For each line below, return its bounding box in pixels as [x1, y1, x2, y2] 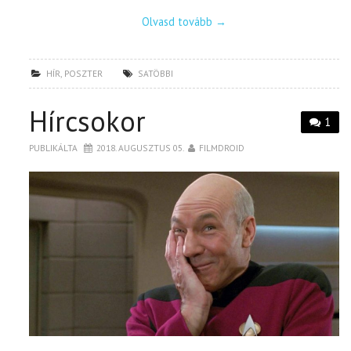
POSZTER [64, 67, 103, 79]
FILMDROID [199, 141, 245, 154]
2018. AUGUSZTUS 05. [96, 141, 185, 154]
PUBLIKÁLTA [29, 141, 81, 154]
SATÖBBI [138, 67, 174, 79]
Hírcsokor [29, 102, 147, 139]
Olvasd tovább [141, 13, 215, 29]
